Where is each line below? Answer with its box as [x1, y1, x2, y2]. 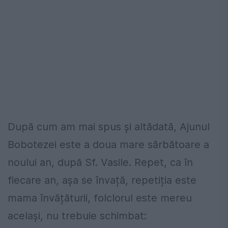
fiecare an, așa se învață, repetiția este [8, 174, 196, 186]
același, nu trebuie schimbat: [8, 209, 147, 222]
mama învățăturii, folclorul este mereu [8, 191, 192, 204]
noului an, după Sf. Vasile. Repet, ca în [8, 156, 193, 168]
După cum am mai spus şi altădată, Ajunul [8, 120, 210, 133]
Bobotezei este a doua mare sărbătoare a [8, 138, 209, 151]
